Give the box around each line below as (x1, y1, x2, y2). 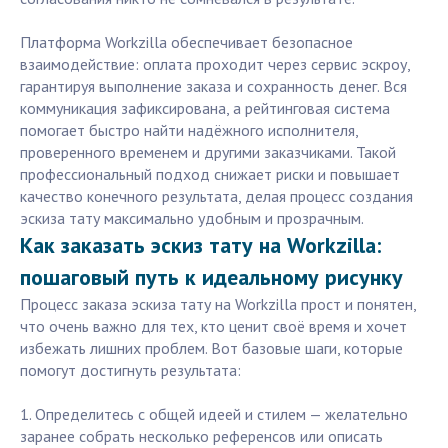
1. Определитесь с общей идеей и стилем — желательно (20, 404, 408, 425)
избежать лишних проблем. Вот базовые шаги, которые (20, 338, 403, 359)
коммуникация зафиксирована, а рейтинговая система (20, 98, 390, 119)
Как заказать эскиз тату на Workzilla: (20, 231, 381, 260)
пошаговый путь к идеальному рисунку (20, 263, 403, 292)
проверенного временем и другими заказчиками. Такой (20, 142, 396, 163)
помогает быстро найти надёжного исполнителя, (20, 120, 358, 141)
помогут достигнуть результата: (20, 360, 241, 381)
